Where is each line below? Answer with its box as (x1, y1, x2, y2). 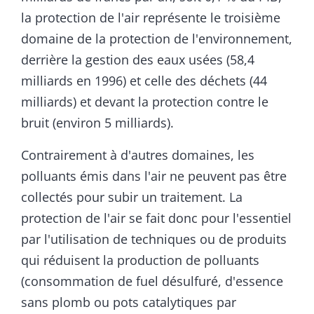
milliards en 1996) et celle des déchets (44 (21, 72, 267, 90)
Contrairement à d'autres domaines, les (21, 146, 254, 164)
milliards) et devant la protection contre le (21, 93, 268, 111)
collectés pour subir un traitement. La (21, 189, 243, 206)
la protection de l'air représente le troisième (21, 9, 280, 27)
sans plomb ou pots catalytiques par (21, 294, 236, 311)
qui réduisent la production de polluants (21, 252, 259, 269)
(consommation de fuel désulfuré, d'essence (21, 273, 283, 290)
